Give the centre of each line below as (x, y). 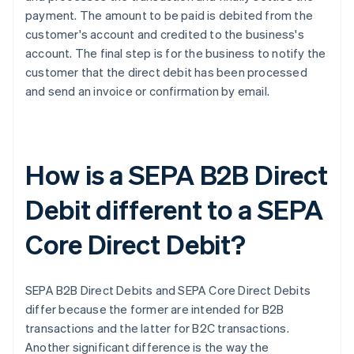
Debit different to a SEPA (174, 209)
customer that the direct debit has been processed (166, 72)
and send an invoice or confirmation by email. (148, 91)
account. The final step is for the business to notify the (176, 53)
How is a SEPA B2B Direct (177, 175)
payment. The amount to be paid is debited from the (169, 15)
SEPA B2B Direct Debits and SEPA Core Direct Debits (168, 290)
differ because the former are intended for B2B (155, 309)
